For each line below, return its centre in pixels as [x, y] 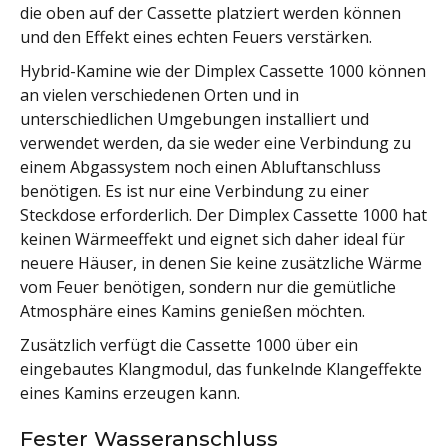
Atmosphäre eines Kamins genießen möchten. [192, 310]
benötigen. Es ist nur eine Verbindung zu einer [194, 190]
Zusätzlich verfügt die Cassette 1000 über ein [189, 344]
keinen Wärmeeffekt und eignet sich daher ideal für [212, 238]
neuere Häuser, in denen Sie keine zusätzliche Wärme [221, 262]
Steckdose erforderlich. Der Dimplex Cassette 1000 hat [223, 214]
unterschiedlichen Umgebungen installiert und [194, 118]
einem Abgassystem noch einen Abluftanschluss [200, 166]
